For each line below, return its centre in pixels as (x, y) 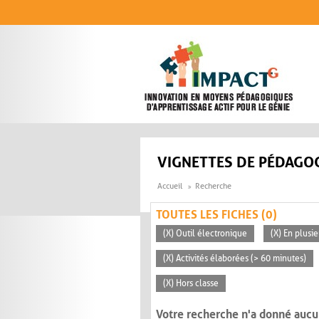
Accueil (170, 187)
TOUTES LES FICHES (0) (216, 215)
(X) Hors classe (191, 284)
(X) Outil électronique (205, 234)
